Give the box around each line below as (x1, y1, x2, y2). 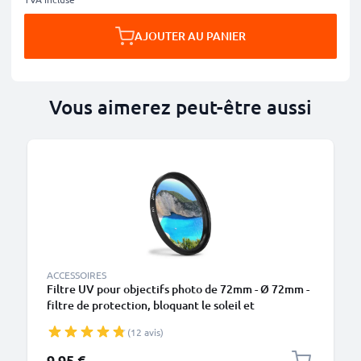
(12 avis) (127, 326, 164, 338)
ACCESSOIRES (47, 268, 106, 281)
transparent (47, 313, 108, 329)
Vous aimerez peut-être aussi (49, 94, 312, 119)
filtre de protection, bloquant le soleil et (47, 297, 255, 313)
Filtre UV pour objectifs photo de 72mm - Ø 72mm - (47, 281, 309, 297)
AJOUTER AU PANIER (135, 28, 246, 44)
